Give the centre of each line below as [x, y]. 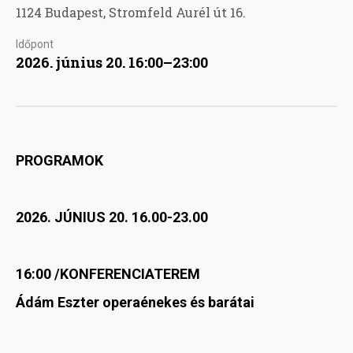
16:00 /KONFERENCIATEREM [108, 274]
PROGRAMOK [59, 161]
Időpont [35, 45]
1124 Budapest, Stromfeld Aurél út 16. [131, 13]
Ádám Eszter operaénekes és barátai [135, 303]
